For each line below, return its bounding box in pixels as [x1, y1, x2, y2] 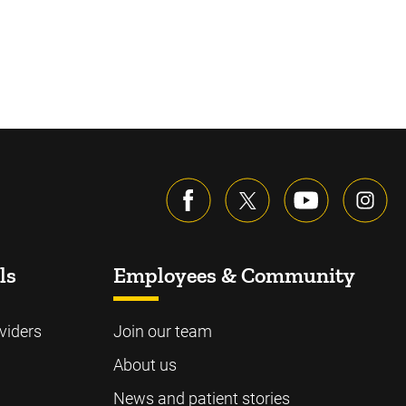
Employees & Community [112, 262, 355, 288]
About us [112, 355, 177, 374]
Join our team [112, 322, 212, 341]
